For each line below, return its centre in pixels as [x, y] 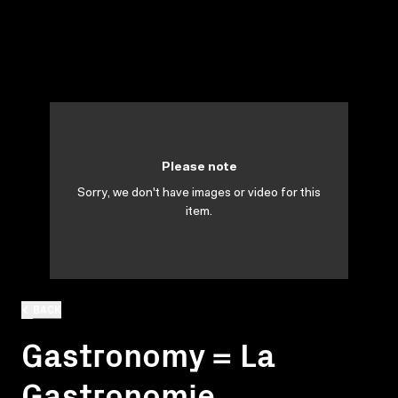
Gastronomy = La [148, 353]
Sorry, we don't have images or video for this [199, 194]
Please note [199, 168]
